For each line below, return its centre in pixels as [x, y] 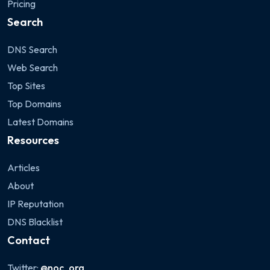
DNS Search [32, 49]
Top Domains [34, 104]
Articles [24, 168]
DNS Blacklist [35, 222]
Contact [29, 240]
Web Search [33, 67]
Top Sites [26, 86]
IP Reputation [36, 204]
